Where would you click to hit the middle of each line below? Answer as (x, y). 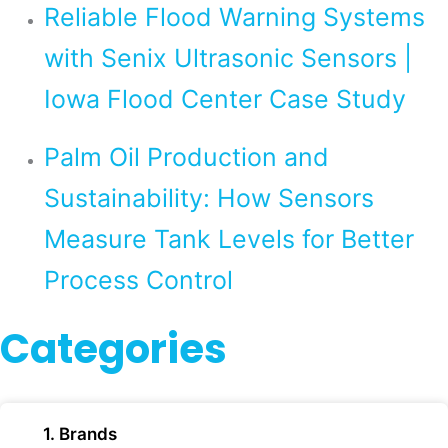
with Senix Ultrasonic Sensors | (227, 57)
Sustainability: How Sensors (208, 198)
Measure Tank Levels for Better (228, 239)
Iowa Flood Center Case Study (224, 98)
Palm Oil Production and (186, 157)
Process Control (138, 280)
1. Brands (80, 434)
